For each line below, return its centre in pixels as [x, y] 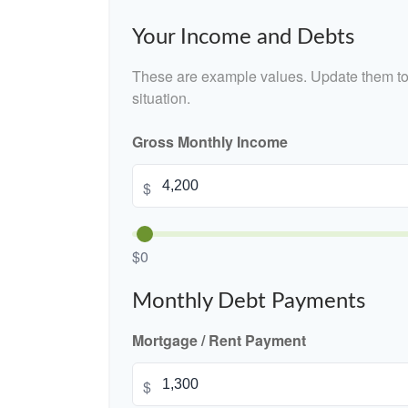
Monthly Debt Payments [249, 302]
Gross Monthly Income [210, 142]
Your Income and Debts [243, 38]
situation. [161, 98]
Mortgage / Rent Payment [219, 341]
